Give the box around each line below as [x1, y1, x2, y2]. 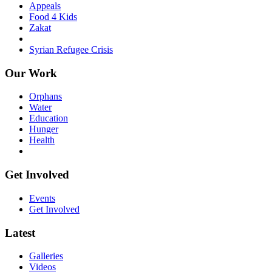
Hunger [29, 124, 58, 135]
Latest [5, 226, 35, 239]
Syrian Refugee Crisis [29, 44, 113, 55]
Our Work [5, 66, 57, 80]
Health [29, 135, 55, 146]
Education [29, 113, 68, 124]
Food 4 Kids [29, 11, 77, 22]
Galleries [29, 251, 63, 262]
